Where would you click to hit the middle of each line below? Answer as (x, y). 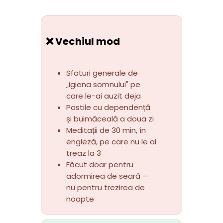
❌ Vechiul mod (83, 41)
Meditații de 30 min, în (106, 130)
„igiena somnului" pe (103, 84)
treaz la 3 (83, 153)
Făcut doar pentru (100, 164)
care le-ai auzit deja (103, 96)
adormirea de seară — (107, 176)
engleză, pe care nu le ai (111, 141)
